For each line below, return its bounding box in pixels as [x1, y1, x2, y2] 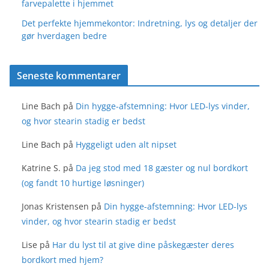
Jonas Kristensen [22, 200, 89, 212]
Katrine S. [22, 162, 61, 174]
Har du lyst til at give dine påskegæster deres [52, 238, 234, 250]
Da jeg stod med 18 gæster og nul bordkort [76, 162, 248, 174]
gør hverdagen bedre [22, 29, 107, 41]
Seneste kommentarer [17, 68, 121, 82]
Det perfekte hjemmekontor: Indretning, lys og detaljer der [22, 17, 258, 29]
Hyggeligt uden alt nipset [76, 138, 177, 150]
